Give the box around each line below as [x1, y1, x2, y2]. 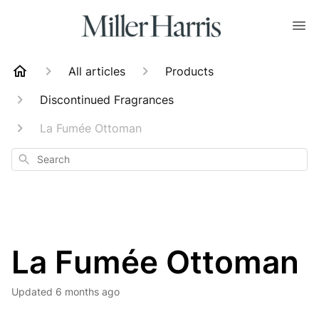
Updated [19, 286, 53, 298]
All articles [68, 64, 125, 78]
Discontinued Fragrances [40, 93, 174, 107]
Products [165, 64, 214, 78]
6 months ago [56, 286, 120, 298]
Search [16, 152, 47, 164]
